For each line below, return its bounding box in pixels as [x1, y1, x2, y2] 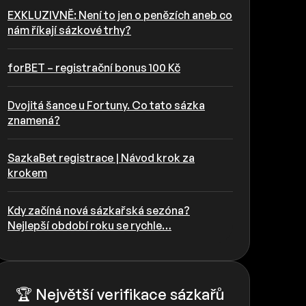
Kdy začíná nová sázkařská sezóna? [8, 204, 190, 218]
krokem [8, 166, 47, 180]
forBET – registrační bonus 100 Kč [8, 61, 180, 75]
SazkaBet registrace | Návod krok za [8, 151, 195, 165]
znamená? [8, 113, 60, 128]
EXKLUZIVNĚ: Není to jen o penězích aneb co [8, 8, 232, 23]
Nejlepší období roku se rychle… [8, 219, 171, 233]
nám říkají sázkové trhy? [8, 23, 131, 38]
